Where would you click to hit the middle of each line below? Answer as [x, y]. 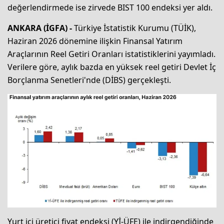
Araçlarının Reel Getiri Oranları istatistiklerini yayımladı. [111, 54]
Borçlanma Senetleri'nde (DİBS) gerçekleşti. [89, 80]
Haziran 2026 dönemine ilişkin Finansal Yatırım [95, 41]
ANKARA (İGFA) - [41, 28]
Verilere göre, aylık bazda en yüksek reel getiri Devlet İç [112, 67]
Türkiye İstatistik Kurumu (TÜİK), [135, 28]
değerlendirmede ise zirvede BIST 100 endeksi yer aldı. [110, 8]
